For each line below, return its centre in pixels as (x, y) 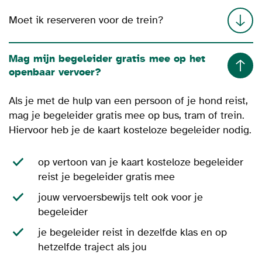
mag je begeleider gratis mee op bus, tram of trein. (127, 115)
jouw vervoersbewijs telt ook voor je (120, 197)
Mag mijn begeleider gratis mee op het (107, 58)
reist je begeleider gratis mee (106, 177)
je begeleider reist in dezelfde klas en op (132, 232)
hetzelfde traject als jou (92, 247)
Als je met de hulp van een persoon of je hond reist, (128, 101)
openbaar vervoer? (55, 72)
